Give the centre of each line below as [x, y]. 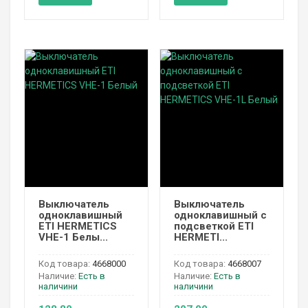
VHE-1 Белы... [73, 237]
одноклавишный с [220, 215]
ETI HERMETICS [78, 226]
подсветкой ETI [213, 226]
